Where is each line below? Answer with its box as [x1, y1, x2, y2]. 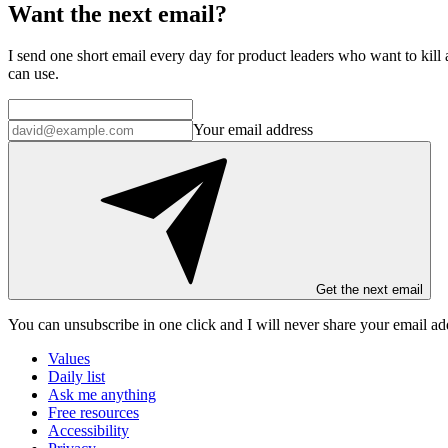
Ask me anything [48, 386, 156, 404]
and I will [216, 316, 280, 334]
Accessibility [48, 422, 129, 440]
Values [48, 350, 90, 368]
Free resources [48, 404, 139, 422]
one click [159, 316, 216, 334]
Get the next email [316, 282, 423, 298]
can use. [8, 65, 59, 83]
